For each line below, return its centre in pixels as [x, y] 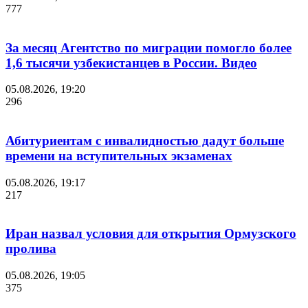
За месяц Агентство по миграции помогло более [148, 47]
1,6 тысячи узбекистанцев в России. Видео [131, 63]
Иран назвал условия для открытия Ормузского [151, 234]
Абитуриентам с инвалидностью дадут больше [145, 140]
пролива [31, 249]
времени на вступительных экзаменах [119, 155]
